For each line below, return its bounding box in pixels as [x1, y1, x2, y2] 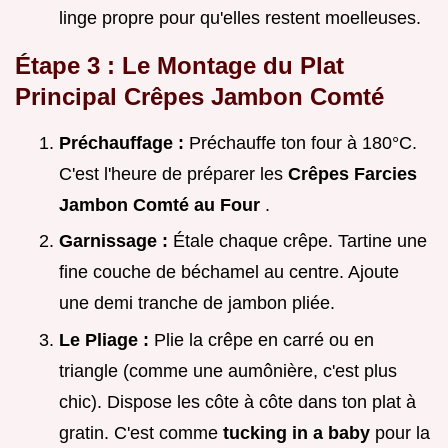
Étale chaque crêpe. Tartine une [173, 231, 427, 252]
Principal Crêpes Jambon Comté [15, 82, 384, 110]
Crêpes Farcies [288, 163, 417, 184]
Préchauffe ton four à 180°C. [189, 132, 417, 153]
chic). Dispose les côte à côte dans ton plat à [59, 391, 416, 412]
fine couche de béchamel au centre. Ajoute [59, 262, 399, 283]
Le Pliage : [59, 329, 154, 350]
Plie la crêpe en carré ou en [154, 329, 374, 350]
